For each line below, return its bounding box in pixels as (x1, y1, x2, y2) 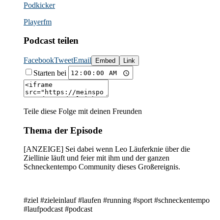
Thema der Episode (24, 125, 102, 136)
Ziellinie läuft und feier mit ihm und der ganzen (24, 154, 169, 163)
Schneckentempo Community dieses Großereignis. (24, 163, 180, 171)
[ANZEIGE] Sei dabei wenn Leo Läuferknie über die (24, 145, 190, 154)
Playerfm (24, 17, 52, 26)
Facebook (24, 55, 54, 64)
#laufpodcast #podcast (24, 205, 92, 214)
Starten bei (33, 68, 68, 77)
